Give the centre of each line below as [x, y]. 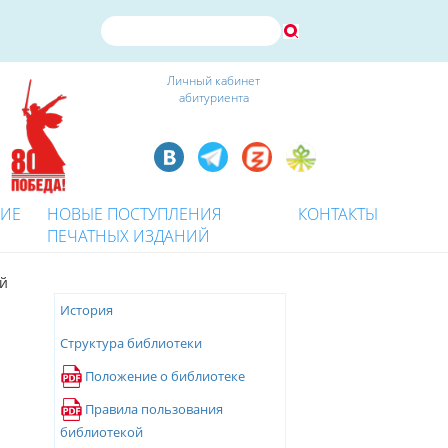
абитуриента [213, 97]
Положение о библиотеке [164, 376]
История [86, 310]
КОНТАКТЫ [338, 214]
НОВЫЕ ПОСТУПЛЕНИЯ [134, 214]
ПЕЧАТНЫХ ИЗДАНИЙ [129, 236]
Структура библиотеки [130, 343]
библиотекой [101, 432]
